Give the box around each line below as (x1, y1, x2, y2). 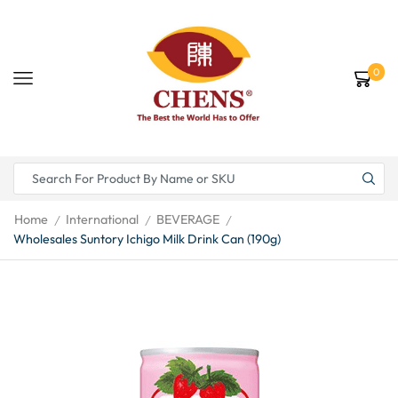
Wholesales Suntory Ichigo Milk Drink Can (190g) (13, 230, 281, 247)
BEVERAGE (156, 211, 219, 227)
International (66, 211, 139, 227)
